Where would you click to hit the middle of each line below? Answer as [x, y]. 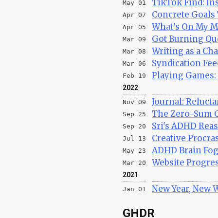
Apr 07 [134, 15]
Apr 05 [134, 27]
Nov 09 [134, 102]
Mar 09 [134, 39]
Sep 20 [134, 126]
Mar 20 [134, 163]
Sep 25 [134, 114]
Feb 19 [134, 75]
